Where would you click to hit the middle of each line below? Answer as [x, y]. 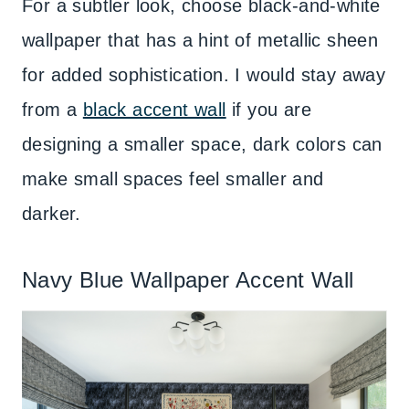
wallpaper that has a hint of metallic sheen [200, 40]
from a [52, 110]
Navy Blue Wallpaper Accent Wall [188, 280]
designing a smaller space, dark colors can [202, 144]
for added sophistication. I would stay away [204, 75]
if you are [269, 110]
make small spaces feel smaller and [173, 179]
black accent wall [154, 110]
